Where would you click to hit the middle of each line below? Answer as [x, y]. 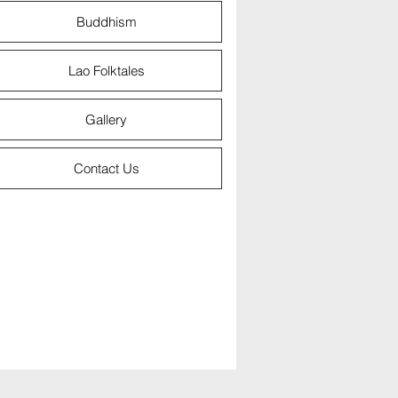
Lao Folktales [106, 71]
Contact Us [106, 168]
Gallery [106, 119]
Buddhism [106, 22]
